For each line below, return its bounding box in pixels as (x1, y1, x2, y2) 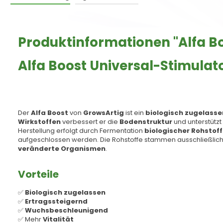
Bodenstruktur (119, 117, 172, 127)
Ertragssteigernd (25, 197, 88, 207)
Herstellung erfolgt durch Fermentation (18, 126, 144, 136)
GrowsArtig (83, 108, 124, 118)
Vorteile (18, 167, 59, 182)
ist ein (124, 108, 145, 118)
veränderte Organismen (18, 144, 106, 154)
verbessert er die (61, 117, 119, 127)
